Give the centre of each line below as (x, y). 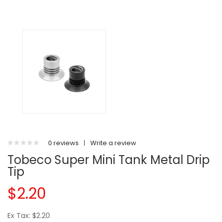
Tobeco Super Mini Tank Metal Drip (109, 160)
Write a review (113, 143)
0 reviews (63, 143)
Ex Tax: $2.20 (29, 216)
